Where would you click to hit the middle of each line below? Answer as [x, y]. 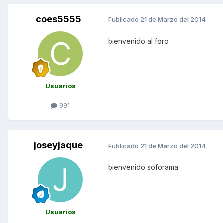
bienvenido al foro [138, 41]
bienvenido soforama [143, 167]
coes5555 [58, 19]
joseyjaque [58, 145]
